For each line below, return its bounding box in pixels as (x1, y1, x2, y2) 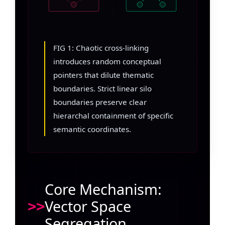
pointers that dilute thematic (53, 69, 154, 80)
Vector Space (45, 196, 131, 216)
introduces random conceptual (53, 56, 161, 66)
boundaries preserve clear (53, 96, 147, 107)
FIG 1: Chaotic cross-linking (53, 42, 149, 53)
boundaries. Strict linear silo (53, 83, 152, 93)
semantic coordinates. (53, 124, 131, 134)
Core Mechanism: (45, 179, 162, 199)
